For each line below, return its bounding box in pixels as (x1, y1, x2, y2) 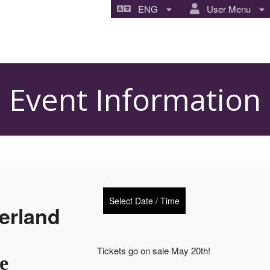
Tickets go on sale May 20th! (96, 243, 210, 257)
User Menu (199, 2, 253, 15)
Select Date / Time (108, 194, 180, 207)
